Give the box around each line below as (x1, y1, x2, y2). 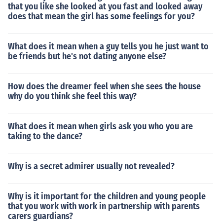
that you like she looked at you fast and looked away (8, 1, 202, 12)
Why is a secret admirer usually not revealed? (8, 161, 175, 172)
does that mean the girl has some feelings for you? (8, 11, 195, 22)
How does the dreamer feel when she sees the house (8, 81, 201, 92)
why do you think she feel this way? (8, 91, 137, 102)
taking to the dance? (8, 131, 82, 142)
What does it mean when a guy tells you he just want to (8, 41, 209, 52)
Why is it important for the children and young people (8, 191, 206, 202)
